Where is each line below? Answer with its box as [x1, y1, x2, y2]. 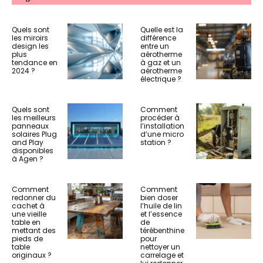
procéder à [140, 113, 180, 123]
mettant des [12, 225, 56, 235]
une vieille [12, 209, 46, 219]
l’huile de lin [140, 201, 182, 211]
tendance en [12, 58, 58, 68]
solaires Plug [12, 129, 57, 139]
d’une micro [140, 129, 184, 139]
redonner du [12, 193, 56, 203]
